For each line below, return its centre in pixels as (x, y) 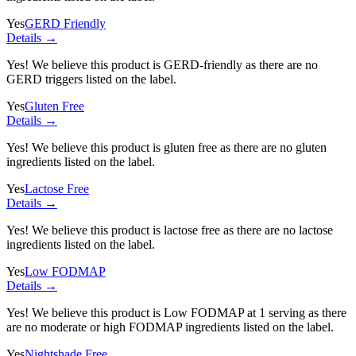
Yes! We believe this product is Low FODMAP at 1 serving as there (176, 312)
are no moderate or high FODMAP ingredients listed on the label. (170, 327)
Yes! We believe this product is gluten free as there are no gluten (166, 147)
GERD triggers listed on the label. (91, 79)
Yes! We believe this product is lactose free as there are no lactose (170, 230)
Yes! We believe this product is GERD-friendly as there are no (162, 64)
